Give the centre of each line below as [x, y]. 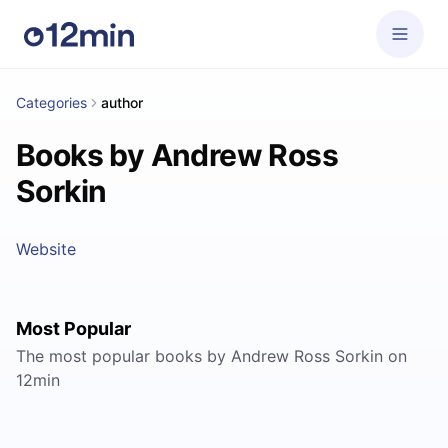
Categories [51, 102]
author [122, 102]
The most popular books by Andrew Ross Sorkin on [211, 356]
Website [46, 249]
